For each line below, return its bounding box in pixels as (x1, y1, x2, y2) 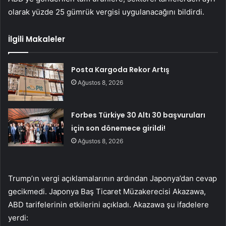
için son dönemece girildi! (71, 123, 166, 134)
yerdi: (8, 213, 28, 223)
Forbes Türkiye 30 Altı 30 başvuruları (71, 110, 206, 121)
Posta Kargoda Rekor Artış (71, 65, 170, 75)
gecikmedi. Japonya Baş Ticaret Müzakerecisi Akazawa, (8, 187, 206, 197)
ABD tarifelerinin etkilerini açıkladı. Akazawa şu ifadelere (8, 200, 209, 210)
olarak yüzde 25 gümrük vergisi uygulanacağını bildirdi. (8, 7, 204, 17)
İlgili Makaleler (8, 34, 65, 45)
